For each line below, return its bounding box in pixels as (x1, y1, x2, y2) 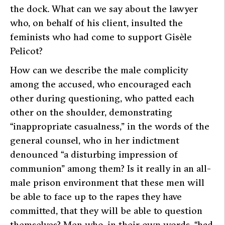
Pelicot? (10, 44, 43, 57)
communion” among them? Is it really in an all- (10, 162, 211, 174)
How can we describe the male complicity (10, 63, 188, 76)
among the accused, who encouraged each (10, 77, 191, 90)
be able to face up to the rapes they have (10, 190, 182, 202)
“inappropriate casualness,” (10, 120, 125, 132)
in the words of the (125, 120, 209, 132)
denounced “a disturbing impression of (10, 148, 178, 160)
